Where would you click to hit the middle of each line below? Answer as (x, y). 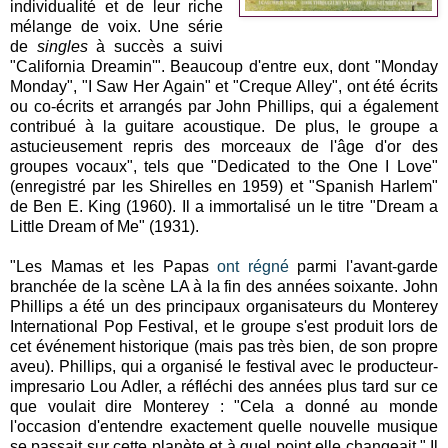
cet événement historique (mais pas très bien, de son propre (224, 346)
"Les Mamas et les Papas (114, 266)
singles (66, 46)
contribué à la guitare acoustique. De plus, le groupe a (224, 126)
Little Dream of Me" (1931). (104, 226)
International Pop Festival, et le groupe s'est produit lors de (224, 326)
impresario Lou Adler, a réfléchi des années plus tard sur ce (224, 386)
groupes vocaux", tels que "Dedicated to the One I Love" (224, 166)
